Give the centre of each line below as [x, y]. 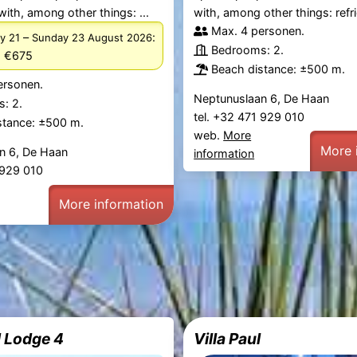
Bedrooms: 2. [248, 50]
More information [111, 204]
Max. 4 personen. [258, 31]
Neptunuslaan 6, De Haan [262, 99]
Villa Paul [228, 338]
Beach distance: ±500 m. [279, 69]
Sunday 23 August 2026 [92, 37]
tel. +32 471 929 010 [251, 117]
